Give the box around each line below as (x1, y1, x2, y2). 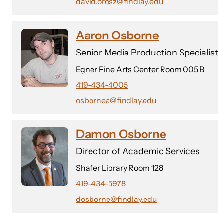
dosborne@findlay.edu (76, 194, 157, 204)
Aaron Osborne (76, 28, 159, 42)
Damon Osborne (76, 127, 166, 141)
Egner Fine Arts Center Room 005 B (76, 64, 204, 74)
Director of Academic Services (76, 146, 200, 157)
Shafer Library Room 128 (76, 163, 163, 173)
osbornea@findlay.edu (76, 95, 156, 105)
